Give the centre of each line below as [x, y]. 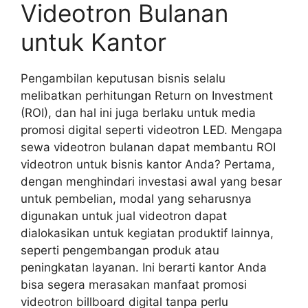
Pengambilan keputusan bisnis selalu [123, 78]
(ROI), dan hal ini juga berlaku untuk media [138, 113]
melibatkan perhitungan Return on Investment [147, 96]
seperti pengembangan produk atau [120, 250]
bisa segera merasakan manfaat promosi [134, 285]
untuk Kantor [93, 42]
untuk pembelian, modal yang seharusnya [136, 199]
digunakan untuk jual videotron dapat [124, 216]
